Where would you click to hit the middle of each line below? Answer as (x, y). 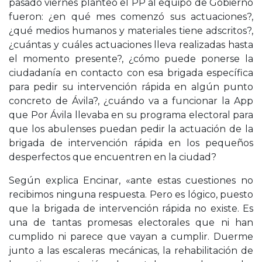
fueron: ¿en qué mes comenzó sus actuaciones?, (131, 16)
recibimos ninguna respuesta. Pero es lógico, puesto (131, 194)
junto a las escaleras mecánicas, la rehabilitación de (131, 250)
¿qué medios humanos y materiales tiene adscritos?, (131, 30)
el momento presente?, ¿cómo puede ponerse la (131, 58)
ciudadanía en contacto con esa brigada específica (131, 73)
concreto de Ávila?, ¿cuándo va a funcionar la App (131, 101)
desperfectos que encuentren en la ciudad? (113, 157)
